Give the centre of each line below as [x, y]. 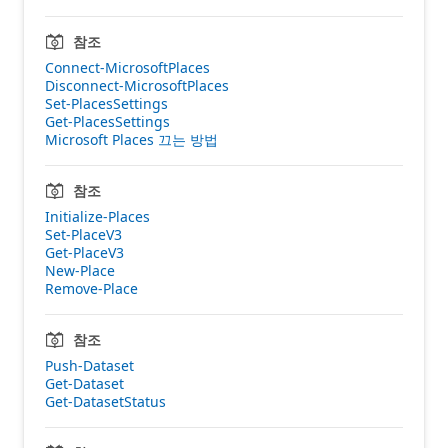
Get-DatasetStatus [105, 401]
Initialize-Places [97, 216]
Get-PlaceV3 [84, 252]
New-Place [80, 270]
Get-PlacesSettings [107, 121]
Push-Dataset [89, 365]
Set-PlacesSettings [106, 103]
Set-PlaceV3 [83, 234]
